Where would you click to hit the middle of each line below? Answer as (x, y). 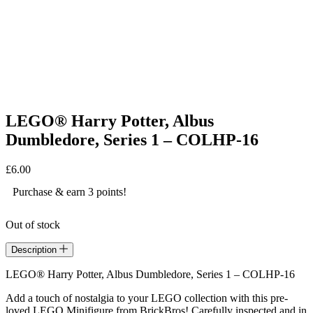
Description (35, 249)
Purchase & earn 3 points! (70, 191)
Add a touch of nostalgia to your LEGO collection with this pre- (147, 298)
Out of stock (33, 224)
